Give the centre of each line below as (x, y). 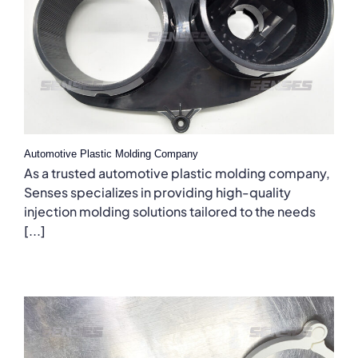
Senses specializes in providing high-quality (157, 193)
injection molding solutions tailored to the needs (170, 212)
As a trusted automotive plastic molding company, (177, 173)
